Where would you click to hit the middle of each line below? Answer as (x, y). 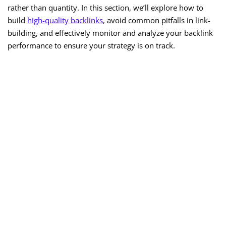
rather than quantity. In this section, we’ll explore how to (105, 8)
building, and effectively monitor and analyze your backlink (110, 33)
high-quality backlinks (65, 20)
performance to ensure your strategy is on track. (91, 46)
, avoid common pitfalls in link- (157, 20)
